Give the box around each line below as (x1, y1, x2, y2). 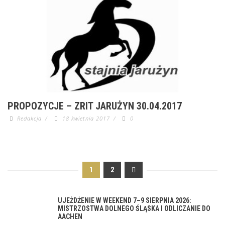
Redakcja (17, 114, 42, 122)
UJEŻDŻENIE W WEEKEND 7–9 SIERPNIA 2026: (58, 196, 191, 204)
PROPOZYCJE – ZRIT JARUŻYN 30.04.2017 (8, 99, 182, 112)
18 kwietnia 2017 (62, 114, 110, 122)
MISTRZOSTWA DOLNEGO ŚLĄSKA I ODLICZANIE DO (58, 204, 210, 212)
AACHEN (58, 212, 82, 220)
